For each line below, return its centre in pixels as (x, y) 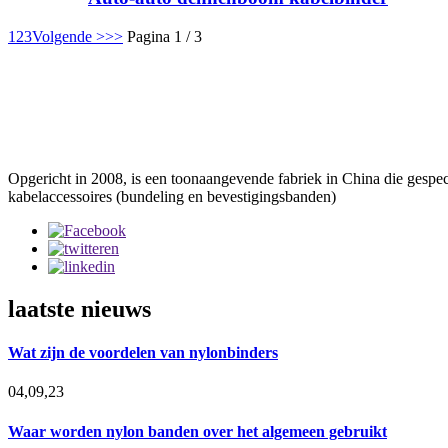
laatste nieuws (79, 308)
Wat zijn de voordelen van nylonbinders (143, 353)
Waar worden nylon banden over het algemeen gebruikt (197, 431)
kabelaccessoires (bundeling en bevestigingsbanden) (172, 197)
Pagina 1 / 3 (164, 37)
